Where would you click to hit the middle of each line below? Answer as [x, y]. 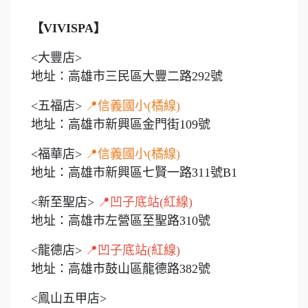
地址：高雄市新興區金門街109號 [122, 125]
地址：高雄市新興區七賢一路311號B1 [136, 173]
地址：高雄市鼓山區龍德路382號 [124, 269]
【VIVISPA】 [68, 29]
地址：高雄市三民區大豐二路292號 [134, 77]
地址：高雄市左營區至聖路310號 [122, 221]
